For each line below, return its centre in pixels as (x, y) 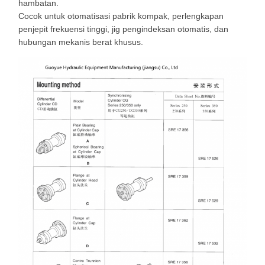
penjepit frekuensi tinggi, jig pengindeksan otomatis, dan (123, 29)
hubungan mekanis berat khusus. (81, 42)
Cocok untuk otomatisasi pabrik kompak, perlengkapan (121, 16)
